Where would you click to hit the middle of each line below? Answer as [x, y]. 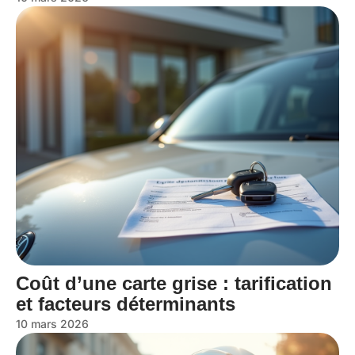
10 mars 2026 [52, 323]
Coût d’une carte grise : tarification [174, 283]
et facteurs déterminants [126, 303]
